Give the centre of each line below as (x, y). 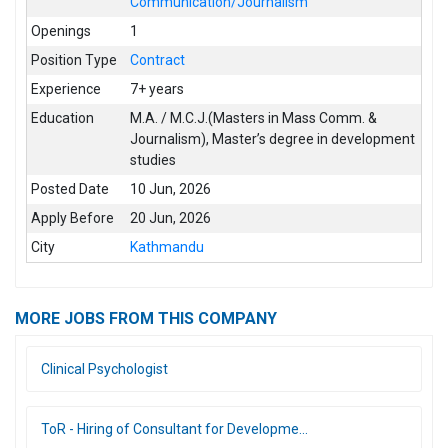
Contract (158, 59)
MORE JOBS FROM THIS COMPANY (146, 318)
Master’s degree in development (314, 138)
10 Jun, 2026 (171, 188)
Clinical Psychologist (104, 368)
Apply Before (73, 217)
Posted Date (70, 188)
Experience (66, 88)
